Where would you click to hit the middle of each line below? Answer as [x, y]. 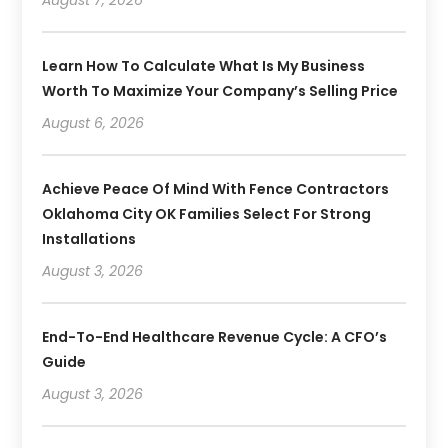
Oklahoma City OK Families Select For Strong [207, 213]
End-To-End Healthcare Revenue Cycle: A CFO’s [215, 336]
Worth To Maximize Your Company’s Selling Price [220, 90]
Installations [89, 238]
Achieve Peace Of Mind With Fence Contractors [216, 188]
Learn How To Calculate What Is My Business [204, 65]
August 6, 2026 [93, 122]
